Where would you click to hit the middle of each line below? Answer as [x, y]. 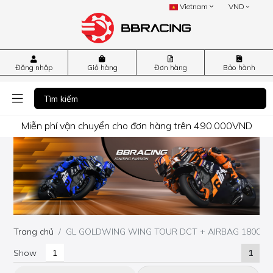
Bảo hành [239, 67]
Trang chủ [34, 232]
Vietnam [194, 6]
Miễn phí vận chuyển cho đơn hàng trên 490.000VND [136, 125]
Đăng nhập [34, 67]
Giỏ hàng [102, 67]
